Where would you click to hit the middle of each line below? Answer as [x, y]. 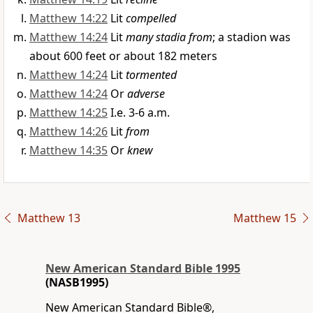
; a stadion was [252, 37]
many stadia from [169, 37]
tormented [151, 75]
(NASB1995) [77, 283]
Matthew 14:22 [68, 19]
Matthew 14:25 [68, 113]
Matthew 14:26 [68, 132]
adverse [146, 94]
